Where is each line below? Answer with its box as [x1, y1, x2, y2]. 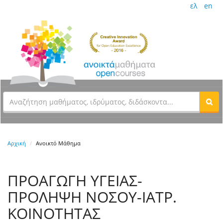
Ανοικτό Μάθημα [36, 139, 81, 147]
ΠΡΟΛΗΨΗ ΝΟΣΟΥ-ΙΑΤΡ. [7, 187, 177, 208]
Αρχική [7, 139, 26, 147]
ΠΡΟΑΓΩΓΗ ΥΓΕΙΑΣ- [7, 170, 142, 191]
